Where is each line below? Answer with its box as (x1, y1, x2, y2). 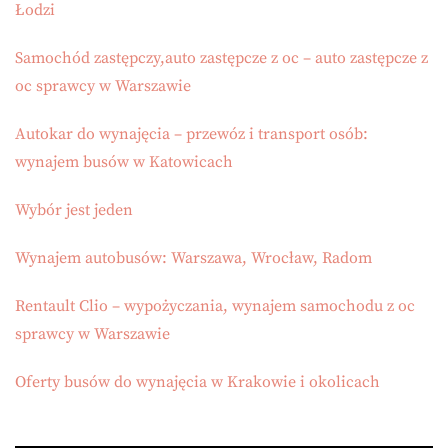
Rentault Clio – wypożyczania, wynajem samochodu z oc (15, 295, 415, 316)
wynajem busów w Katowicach (15, 151, 233, 172)
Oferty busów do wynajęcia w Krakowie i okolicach (15, 371, 380, 392)
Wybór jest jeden (15, 199, 133, 220)
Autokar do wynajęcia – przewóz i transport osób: (15, 123, 368, 144)
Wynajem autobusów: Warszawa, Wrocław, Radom (15, 247, 372, 268)
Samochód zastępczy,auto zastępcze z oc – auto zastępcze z (15, 47, 428, 68)
